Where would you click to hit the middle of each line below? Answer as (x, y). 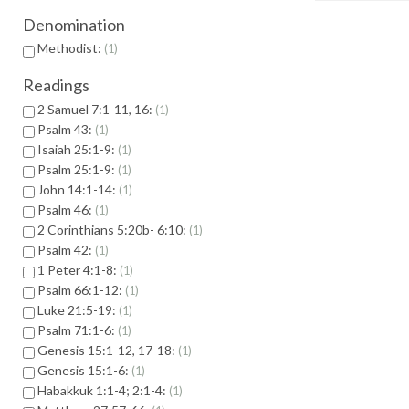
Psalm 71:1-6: (78, 330)
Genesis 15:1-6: (84, 370)
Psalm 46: (66, 209)
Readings (56, 85)
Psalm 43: (66, 129)
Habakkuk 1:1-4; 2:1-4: (103, 390)
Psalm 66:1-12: (81, 289)
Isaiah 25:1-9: (78, 149)
